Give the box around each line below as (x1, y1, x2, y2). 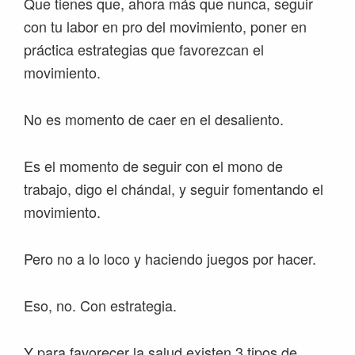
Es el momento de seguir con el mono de (24, 155, 283, 177)
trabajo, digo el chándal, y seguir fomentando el (24, 178, 323, 200)
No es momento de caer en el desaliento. (24, 109, 284, 130)
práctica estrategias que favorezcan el (24, 39, 264, 60)
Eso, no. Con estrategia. (24, 295, 177, 316)
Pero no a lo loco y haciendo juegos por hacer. (24, 248, 316, 269)
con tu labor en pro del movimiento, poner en (24, 16, 307, 37)
